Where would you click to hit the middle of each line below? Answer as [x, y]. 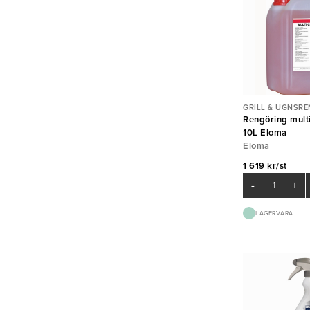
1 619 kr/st [265, 166]
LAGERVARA [274, 213]
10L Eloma [265, 133]
